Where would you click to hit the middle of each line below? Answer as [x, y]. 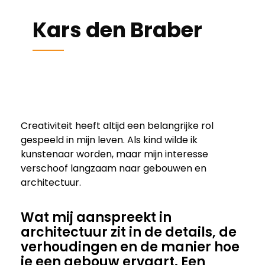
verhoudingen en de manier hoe [130, 247]
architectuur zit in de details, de [129, 232]
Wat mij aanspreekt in [96, 217]
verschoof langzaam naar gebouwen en [114, 168]
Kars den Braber [117, 30]
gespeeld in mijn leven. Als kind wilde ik [109, 140]
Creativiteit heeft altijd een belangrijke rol [117, 126]
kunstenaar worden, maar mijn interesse [114, 154]
